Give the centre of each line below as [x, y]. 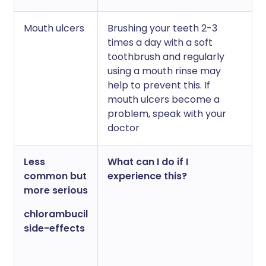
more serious [56, 190]
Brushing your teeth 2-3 [162, 28]
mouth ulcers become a [164, 99]
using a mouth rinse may [164, 71]
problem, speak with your [167, 114]
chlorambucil [56, 214]
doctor [123, 128]
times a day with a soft [160, 42]
